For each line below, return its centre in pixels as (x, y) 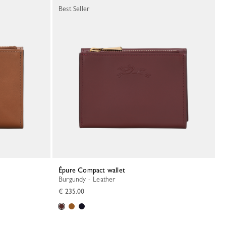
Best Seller (74, 9)
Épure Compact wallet (94, 170)
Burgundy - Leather (89, 179)
